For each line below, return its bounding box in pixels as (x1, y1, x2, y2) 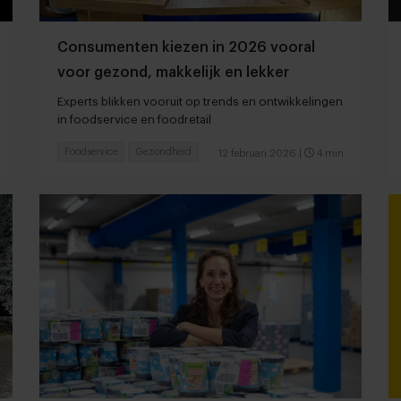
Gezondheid (135, 147, 192, 158)
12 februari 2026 (218, 149, 296, 159)
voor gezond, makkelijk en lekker (57, 65, 289, 81)
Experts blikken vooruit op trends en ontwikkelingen (57, 96, 343, 108)
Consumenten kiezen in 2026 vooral (57, 40, 315, 55)
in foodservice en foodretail (57, 114, 211, 126)
